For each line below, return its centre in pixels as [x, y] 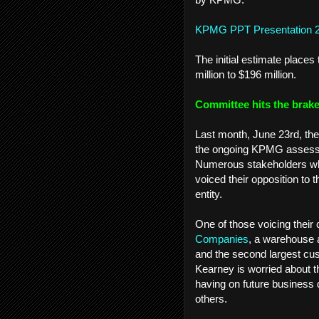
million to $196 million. [246, 74]
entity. [210, 194]
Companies [222, 239]
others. [211, 298]
